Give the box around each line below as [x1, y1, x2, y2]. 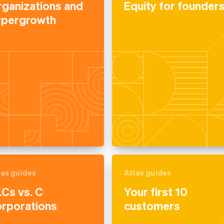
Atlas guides [124, 167, 171, 177]
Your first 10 [124, 184, 187, 198]
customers [124, 198, 180, 212]
